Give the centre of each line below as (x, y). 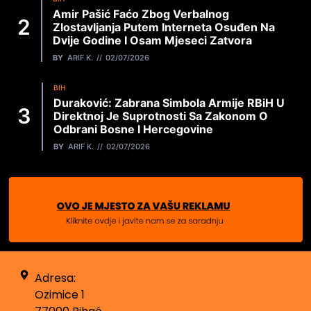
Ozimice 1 (60, 295)
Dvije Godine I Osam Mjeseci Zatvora (152, 40)
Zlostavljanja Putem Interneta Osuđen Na (164, 27)
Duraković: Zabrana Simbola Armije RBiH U (169, 102)
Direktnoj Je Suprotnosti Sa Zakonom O (161, 116)
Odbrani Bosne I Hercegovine (133, 129)
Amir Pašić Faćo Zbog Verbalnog (141, 14)
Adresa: (56, 278)
